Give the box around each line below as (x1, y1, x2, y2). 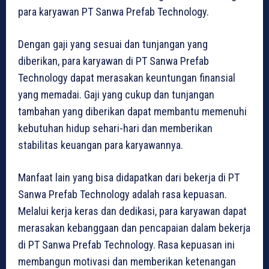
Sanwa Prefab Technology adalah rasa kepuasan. (18, 187, 227, 201)
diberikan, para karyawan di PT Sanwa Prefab (18, 54, 209, 67)
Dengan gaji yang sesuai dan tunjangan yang (18, 37, 208, 50)
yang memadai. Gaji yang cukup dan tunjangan (18, 88, 214, 101)
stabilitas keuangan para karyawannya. (18, 138, 183, 151)
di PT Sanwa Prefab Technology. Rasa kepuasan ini (18, 238, 235, 251)
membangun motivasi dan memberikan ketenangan (18, 255, 236, 268)
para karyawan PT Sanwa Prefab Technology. (18, 5, 209, 18)
